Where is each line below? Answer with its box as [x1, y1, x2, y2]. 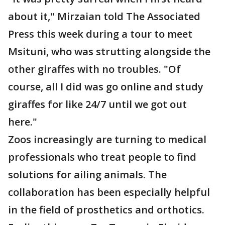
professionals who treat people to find [8, 150, 196, 164]
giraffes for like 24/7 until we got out [8, 97, 187, 111]
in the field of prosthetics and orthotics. [8, 203, 204, 216]
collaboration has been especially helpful [8, 185, 210, 199]
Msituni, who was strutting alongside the [8, 45, 210, 58]
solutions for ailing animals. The [8, 168, 167, 181]
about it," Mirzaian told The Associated [8, 10, 200, 23]
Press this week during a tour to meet [8, 27, 192, 41]
